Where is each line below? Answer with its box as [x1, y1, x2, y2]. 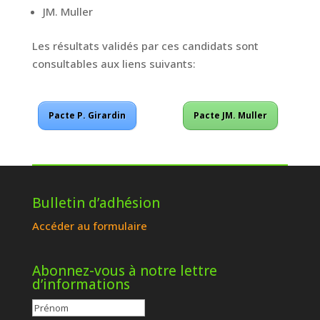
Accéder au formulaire [31, 219, 147, 233]
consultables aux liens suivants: [31, 56, 196, 71]
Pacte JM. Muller [194, 109, 268, 121]
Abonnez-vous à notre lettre [31, 261, 217, 281]
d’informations [31, 275, 130, 294]
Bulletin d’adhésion [31, 194, 160, 212]
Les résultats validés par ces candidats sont [31, 39, 259, 53]
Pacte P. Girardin [49, 109, 126, 121]
